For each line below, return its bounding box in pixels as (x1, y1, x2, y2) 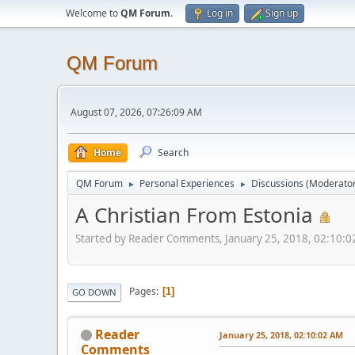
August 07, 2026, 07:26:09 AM (71, 105, 202, 119)
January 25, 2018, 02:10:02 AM (219, 328, 343, 341)
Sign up (265, 6, 298, 20)
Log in (207, 6, 233, 20)
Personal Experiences (139, 177, 235, 190)
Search (158, 146, 189, 159)
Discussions (251, 177, 303, 190)
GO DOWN (72, 285, 116, 298)
